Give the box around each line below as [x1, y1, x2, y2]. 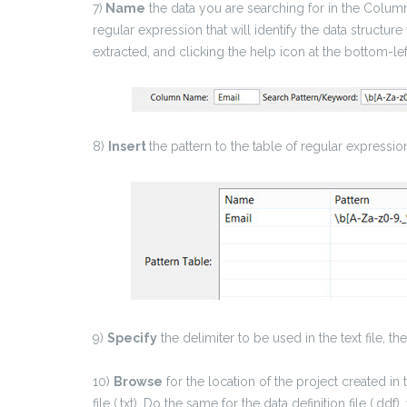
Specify [107, 331, 157, 346]
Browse [114, 374, 163, 390]
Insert [108, 139, 149, 154]
